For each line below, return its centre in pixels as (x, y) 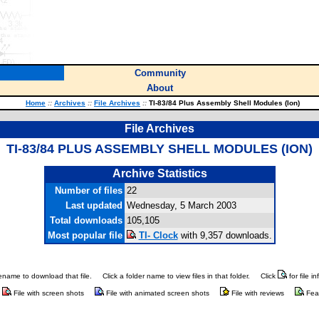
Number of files (88, 190)
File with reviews (257, 293)
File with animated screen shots (157, 293)
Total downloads (86, 220)
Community (160, 73)
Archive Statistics (159, 173)
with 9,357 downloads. (225, 235)
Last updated (94, 205)
